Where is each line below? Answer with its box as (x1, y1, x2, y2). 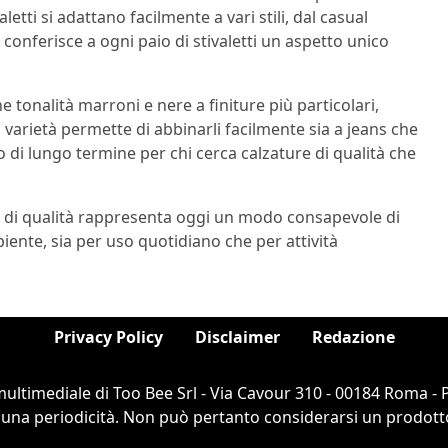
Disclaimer (194, 326, 280, 349)
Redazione (311, 326, 395, 349)
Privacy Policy (53, 326, 163, 349)
